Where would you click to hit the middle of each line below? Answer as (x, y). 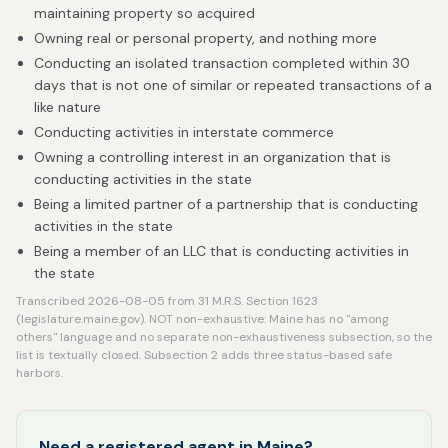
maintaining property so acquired (144, 13)
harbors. (39, 373)
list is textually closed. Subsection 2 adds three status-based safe (204, 355)
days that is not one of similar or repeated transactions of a (233, 85)
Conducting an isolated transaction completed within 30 (222, 63)
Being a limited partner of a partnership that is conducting (226, 204)
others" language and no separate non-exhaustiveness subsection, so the (224, 337)
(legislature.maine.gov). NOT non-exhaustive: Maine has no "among (202, 319)
